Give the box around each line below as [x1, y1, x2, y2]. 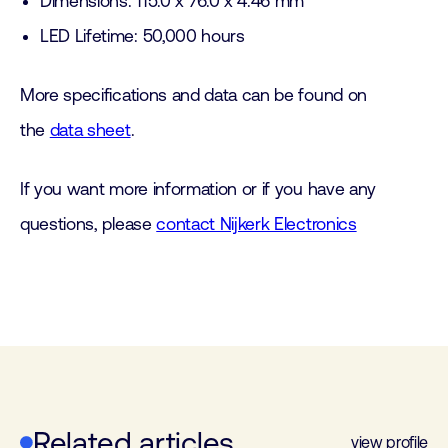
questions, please [20, 214, 157, 234]
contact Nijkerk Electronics [156, 214, 357, 234]
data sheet [49, 120, 131, 140]
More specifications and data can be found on [20, 85, 367, 105]
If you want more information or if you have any [20, 179, 376, 199]
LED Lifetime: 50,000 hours [40, 26, 245, 46]
